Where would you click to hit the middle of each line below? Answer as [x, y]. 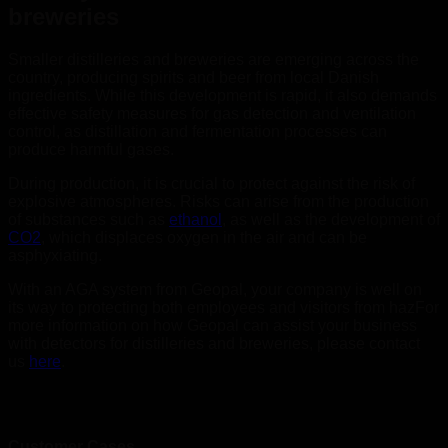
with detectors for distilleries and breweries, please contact [214, 344]
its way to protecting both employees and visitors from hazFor [223, 308]
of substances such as [88, 220]
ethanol [195, 220]
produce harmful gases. [91, 150]
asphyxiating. [55, 256]
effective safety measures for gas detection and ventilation [212, 114]
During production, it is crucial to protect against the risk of [211, 184]
